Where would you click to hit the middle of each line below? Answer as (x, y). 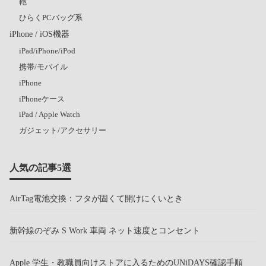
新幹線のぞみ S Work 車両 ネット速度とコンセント (105, 231)
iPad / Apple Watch (50, 115)
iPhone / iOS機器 (39, 34)
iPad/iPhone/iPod (47, 51)
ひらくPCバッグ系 (51, 18)
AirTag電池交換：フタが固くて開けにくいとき (96, 199)
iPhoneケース (42, 99)
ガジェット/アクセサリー (63, 131)
